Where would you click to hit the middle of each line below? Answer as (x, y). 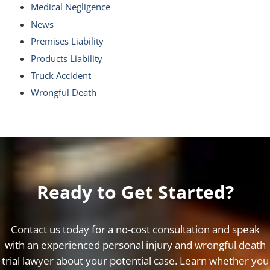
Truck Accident (61, 75)
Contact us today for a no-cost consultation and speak (135, 229)
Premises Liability (67, 41)
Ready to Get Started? (135, 192)
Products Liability (66, 58)
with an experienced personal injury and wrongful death (135, 245)
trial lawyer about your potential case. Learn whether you (135, 260)
